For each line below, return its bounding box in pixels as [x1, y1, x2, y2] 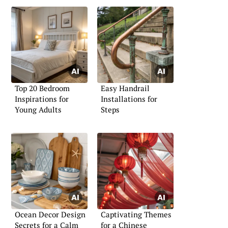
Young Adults [15, 104, 62, 115]
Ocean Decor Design [15, 209, 85, 219]
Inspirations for [15, 94, 69, 104]
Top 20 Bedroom [15, 83, 70, 94]
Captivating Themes [101, 209, 172, 219]
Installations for [101, 94, 157, 104]
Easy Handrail [101, 83, 150, 94]
